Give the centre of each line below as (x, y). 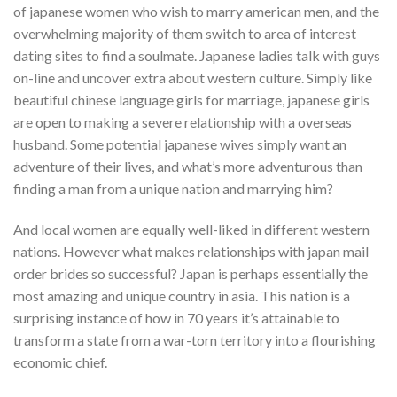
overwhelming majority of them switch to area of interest (185, 34)
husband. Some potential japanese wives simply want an (180, 144)
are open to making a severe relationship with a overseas (183, 122)
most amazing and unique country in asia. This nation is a (182, 296)
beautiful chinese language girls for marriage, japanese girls (191, 100)
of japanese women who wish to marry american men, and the (196, 12)
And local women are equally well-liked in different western (191, 230)
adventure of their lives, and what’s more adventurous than (188, 167)
